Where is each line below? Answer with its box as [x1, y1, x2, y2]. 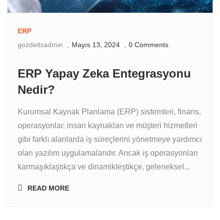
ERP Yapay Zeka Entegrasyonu [18, 67, 191, 81]
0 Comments [129, 41, 168, 49]
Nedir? [18, 83, 55, 97]
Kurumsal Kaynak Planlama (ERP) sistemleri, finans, [18, 108, 201, 116]
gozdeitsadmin [18, 41, 63, 49]
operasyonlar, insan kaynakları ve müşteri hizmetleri [18, 121, 197, 130]
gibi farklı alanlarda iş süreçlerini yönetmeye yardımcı [18, 135, 202, 144]
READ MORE [27, 184, 69, 192]
